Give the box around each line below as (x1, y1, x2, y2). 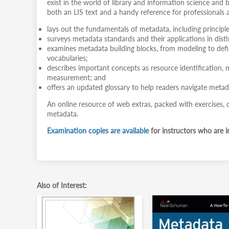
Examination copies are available (47, 126, 149, 135)
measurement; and (47, 73, 106, 82)
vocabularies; (47, 54, 88, 62)
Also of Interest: (37, 181, 87, 190)
